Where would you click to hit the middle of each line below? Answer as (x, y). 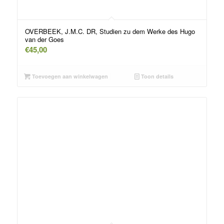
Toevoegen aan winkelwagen (69, 76)
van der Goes (44, 39)
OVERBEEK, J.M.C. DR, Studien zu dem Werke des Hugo (110, 31)
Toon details (157, 76)
